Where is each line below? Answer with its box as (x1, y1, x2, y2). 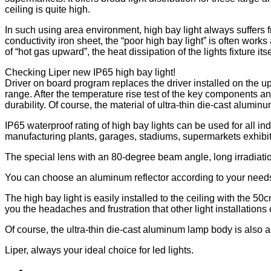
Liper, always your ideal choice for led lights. (5, 244, 194, 255)
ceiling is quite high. (5, 4, 90, 15)
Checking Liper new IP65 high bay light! (5, 67, 175, 77)
